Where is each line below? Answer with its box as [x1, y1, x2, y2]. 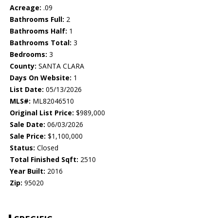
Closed [35, 143, 58, 153]
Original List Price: [10, 108, 74, 118]
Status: [10, 143, 35, 153]
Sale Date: [10, 120, 45, 129]
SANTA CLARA [36, 61, 84, 71]
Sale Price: [10, 131, 46, 141]
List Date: [10, 85, 44, 94]
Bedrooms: [10, 50, 47, 59]
